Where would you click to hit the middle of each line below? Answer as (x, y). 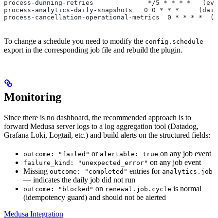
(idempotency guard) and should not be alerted (95, 198)
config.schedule (174, 42)
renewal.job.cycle (138, 189)
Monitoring (33, 97)
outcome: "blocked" (58, 189)
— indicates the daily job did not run (79, 180)
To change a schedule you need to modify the (74, 41)
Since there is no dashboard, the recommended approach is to (98, 118)
